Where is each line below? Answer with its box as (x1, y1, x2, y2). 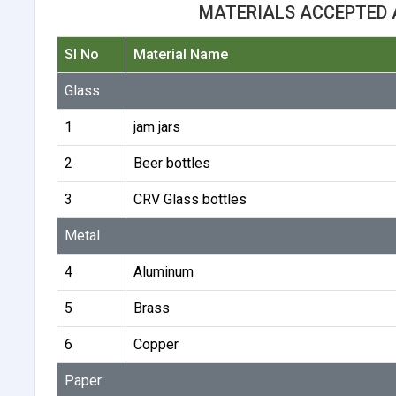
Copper (133, 335, 179, 353)
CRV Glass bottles (133, 190, 247, 208)
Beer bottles (133, 154, 210, 171)
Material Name (133, 45, 228, 63)
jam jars (133, 118, 180, 135)
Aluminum (133, 263, 194, 280)
